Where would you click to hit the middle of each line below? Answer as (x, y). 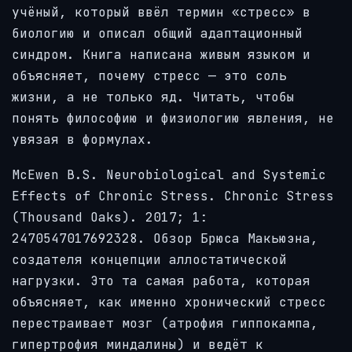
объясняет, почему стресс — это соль (149, 76)
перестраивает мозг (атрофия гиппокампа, (165, 323)
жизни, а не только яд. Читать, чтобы (153, 97)
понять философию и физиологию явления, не (173, 119)
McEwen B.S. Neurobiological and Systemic (169, 174)
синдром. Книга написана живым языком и (161, 55)
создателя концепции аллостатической (149, 259)
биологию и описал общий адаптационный (157, 34)
